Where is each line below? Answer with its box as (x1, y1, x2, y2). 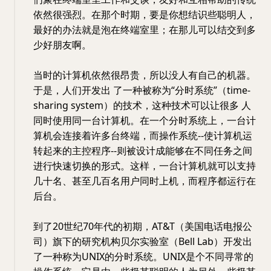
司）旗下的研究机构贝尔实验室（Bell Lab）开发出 (33, 235, 252, 248)
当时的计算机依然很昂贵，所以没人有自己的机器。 (33, 68, 256, 82)
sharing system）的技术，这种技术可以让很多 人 (33, 99, 251, 112)
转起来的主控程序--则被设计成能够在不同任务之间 (33, 144, 252, 157)
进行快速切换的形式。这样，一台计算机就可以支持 (33, 159, 256, 172)
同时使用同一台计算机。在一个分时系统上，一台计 (33, 114, 256, 127)
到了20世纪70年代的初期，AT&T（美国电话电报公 (33, 220, 252, 233)
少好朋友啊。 (33, 38, 91, 51)
